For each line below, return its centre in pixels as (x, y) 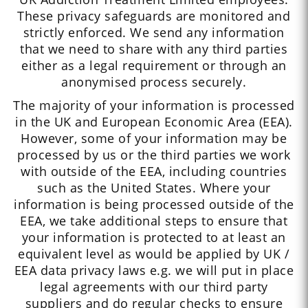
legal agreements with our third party (154, 287)
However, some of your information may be (154, 139)
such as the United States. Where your (154, 188)
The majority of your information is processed (154, 106)
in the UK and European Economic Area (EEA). (154, 122)
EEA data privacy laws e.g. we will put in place (154, 271)
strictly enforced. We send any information (154, 33)
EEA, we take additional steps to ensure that (154, 221)
